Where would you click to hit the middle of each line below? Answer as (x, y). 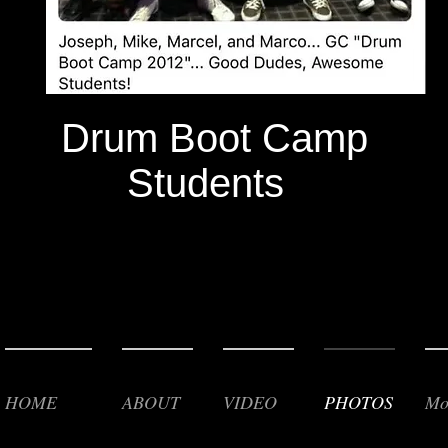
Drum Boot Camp (214, 138)
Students (172, 183)
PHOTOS (358, 402)
